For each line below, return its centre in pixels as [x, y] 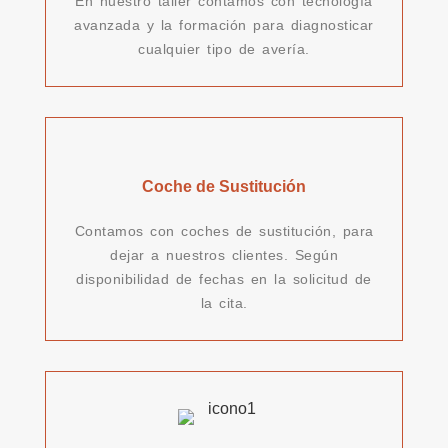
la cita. [224, 302]
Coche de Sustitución [224, 186]
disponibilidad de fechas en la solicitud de [224, 278]
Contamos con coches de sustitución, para [224, 230]
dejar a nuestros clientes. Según [224, 254]
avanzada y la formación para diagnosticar [224, 24]
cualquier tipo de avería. [224, 48]
